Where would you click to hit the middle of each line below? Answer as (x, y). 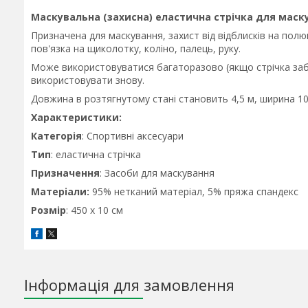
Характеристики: (76, 117)
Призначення (65, 173)
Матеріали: (60, 191)
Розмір (48, 210)
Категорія (56, 136)
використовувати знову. (88, 80)
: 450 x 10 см (95, 210)
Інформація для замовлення (129, 285)
